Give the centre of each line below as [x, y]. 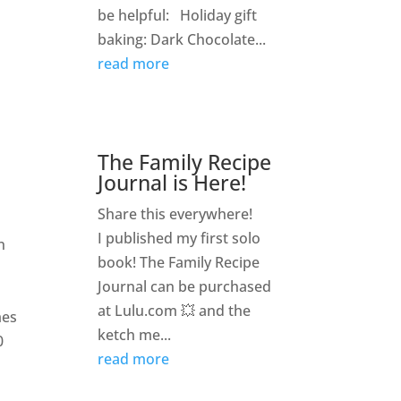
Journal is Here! [172, 183]
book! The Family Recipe [179, 263]
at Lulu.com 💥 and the [175, 311]
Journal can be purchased [185, 287]
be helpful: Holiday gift [178, 16]
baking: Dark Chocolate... [182, 40]
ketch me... [135, 335]
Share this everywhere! [175, 214]
